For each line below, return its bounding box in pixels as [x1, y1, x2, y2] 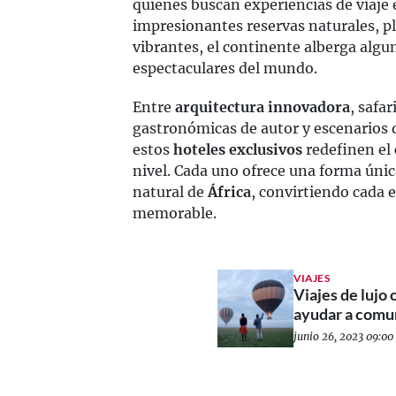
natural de [133, 183, 208, 201]
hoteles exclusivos [173, 141, 302, 158]
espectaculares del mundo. [133, 59, 317, 77]
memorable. [133, 204, 217, 222]
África [208, 183, 251, 201]
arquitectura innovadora [175, 98, 350, 116]
